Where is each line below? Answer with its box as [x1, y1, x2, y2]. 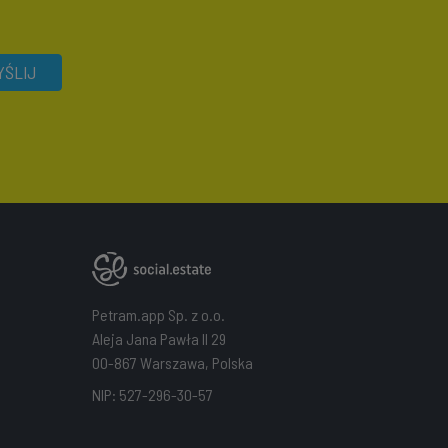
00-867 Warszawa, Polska [91, 353, 253, 372]
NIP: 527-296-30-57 [91, 385, 213, 404]
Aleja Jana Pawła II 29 [91, 329, 226, 348]
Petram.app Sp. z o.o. [91, 305, 225, 324]
